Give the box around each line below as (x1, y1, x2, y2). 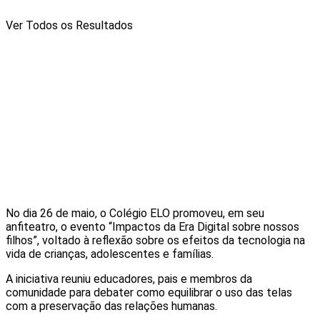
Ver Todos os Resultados (6, 19, 133, 32)
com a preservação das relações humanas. (6, 299, 217, 313)
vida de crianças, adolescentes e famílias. (6, 246, 214, 261)
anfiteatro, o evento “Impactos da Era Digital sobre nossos (6, 219, 299, 234)
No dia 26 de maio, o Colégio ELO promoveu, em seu (6, 206, 264, 220)
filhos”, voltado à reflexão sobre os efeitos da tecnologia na (6, 233, 305, 247)
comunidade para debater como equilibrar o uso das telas (6, 285, 292, 299)
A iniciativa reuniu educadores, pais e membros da (6, 271, 252, 286)
